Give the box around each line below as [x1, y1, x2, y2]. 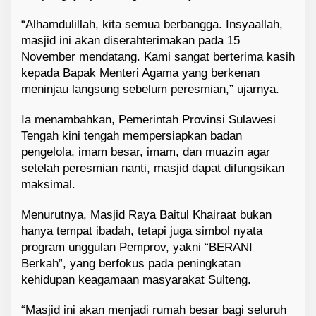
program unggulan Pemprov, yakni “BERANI [21, 241, 253, 255]
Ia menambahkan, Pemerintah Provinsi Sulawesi [21, 113, 276, 127]
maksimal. [21, 178, 75, 192]
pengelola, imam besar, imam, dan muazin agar [21, 145, 270, 159]
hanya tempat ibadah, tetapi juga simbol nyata [21, 224, 262, 238]
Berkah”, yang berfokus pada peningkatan [21, 257, 241, 271]
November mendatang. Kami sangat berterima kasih [21, 50, 295, 64]
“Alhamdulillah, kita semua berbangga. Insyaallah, [21, 18, 283, 32]
